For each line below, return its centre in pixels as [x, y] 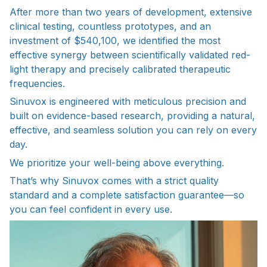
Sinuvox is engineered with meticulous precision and [128, 102]
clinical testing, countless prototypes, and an [110, 27]
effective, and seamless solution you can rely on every [133, 130]
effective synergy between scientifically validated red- [130, 55]
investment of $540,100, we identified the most [115, 41]
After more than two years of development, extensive [131, 12]
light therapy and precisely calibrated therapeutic [120, 69]
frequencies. [37, 84]
